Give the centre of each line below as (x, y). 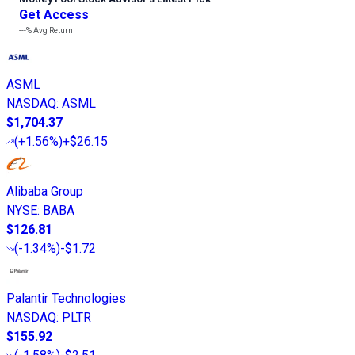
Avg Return (52, 30)
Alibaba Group (45, 191)
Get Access (54, 14)
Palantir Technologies (66, 298)
